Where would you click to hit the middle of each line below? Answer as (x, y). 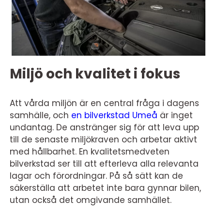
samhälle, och (40, 116)
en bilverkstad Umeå (114, 116)
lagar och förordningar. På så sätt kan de (96, 176)
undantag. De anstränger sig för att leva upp (104, 128)
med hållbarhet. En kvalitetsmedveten (90, 152)
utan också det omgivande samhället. (91, 200)
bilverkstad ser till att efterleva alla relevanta (104, 164)
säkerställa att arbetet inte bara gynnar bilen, (105, 188)
